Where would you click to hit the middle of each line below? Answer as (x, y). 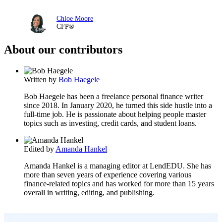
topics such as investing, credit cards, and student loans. (110, 123)
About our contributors (63, 49)
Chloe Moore (75, 18)
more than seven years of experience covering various (108, 174)
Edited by (39, 149)
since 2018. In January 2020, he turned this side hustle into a (118, 105)
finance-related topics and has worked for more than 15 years (119, 183)
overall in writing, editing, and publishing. (89, 192)
